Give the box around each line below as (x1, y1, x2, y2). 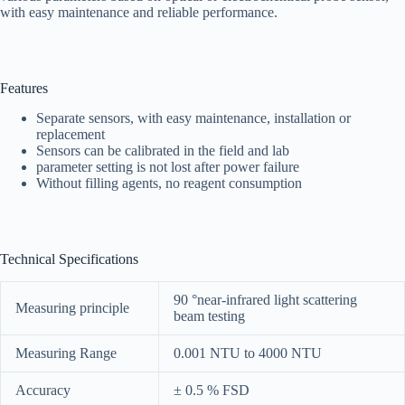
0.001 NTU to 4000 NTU (174, 344, 322, 361)
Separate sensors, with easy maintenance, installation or (36, 110, 351, 127)
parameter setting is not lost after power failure (36, 159, 299, 175)
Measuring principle (15, 299, 129, 316)
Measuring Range (15, 344, 117, 361)
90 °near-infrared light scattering (174, 291, 357, 307)
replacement (36, 127, 105, 143)
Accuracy (15, 381, 71, 398)
